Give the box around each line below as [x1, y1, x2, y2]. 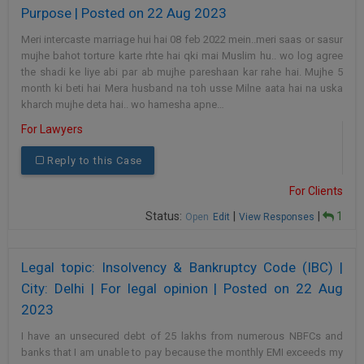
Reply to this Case [46, 154, 143, 167]
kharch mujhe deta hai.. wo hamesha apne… [21, 98, 224, 111]
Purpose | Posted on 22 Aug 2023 [21, 5, 227, 22]
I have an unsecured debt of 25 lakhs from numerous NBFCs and [21, 330, 343, 343]
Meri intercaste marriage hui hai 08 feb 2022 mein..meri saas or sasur [21, 33, 343, 46]
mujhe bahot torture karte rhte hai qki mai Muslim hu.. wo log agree [21, 50, 343, 63]
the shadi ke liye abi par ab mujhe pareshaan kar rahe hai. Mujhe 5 [21, 66, 343, 79]
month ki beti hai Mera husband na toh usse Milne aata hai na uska [21, 82, 343, 95]
